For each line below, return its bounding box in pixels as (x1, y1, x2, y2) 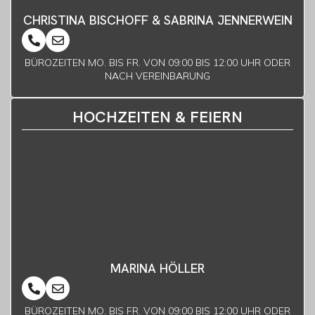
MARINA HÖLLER (110, 260, 205, 277)
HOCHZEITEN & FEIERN (72, 107, 243, 128)
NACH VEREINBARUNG (105, 70, 210, 83)
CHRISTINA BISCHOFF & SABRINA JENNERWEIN (22, 12, 292, 29)
